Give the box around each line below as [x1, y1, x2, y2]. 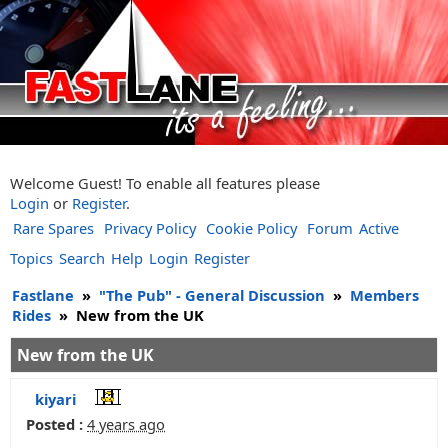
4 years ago [87, 414, 165, 434]
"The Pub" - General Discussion [99, 285, 325, 305]
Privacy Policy [104, 218, 196, 238]
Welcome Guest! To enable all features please [10, 173, 320, 193]
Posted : [26, 414, 83, 434]
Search [59, 248, 105, 268]
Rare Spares [13, 218, 94, 238]
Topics [10, 248, 53, 268]
